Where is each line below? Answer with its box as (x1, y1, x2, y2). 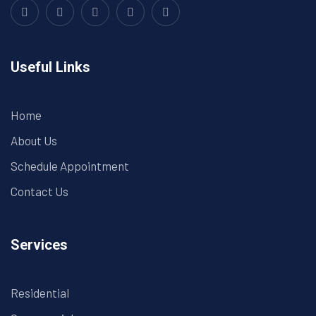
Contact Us (11, 184, 68, 199)
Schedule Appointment (11, 159, 129, 174)
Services (11, 236, 68, 254)
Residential (11, 286, 69, 300)
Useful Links (11, 59, 90, 76)
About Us (11, 133, 57, 148)
